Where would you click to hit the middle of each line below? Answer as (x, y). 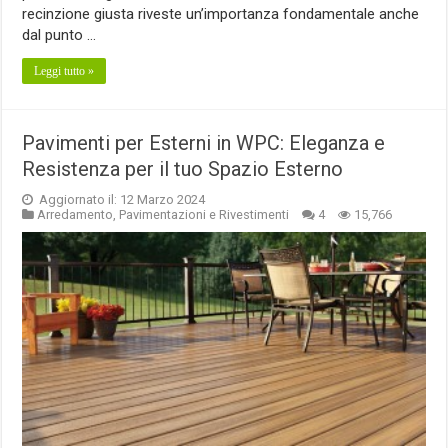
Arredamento (75, 214)
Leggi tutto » (64, 70)
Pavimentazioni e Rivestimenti (204, 214)
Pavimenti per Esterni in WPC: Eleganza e (204, 142)
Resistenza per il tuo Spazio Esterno (183, 168)
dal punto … (59, 34)
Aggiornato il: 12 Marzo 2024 (121, 199)
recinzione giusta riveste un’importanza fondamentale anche (221, 13)
